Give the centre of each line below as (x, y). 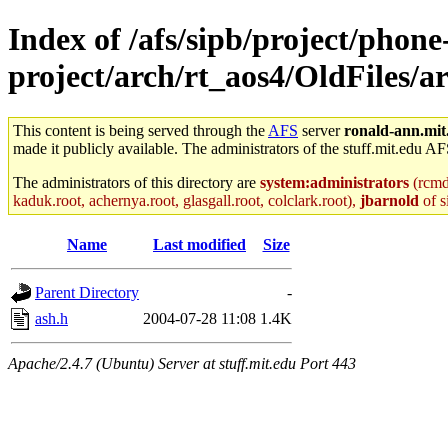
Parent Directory (87, 292)
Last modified (199, 244)
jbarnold (389, 200)
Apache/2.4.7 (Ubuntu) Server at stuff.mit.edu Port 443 (182, 363)
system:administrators (334, 182)
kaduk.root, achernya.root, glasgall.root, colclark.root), (186, 200)
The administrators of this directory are (136, 182)
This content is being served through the (140, 130)
